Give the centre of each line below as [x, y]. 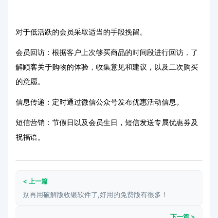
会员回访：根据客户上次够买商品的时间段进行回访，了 [107, 52]
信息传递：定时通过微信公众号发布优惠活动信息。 [100, 102]
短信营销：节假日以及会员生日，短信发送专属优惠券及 [107, 122]
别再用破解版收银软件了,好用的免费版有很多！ [95, 194]
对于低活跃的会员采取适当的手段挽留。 [81, 32]
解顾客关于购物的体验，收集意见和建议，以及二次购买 [107, 67]
